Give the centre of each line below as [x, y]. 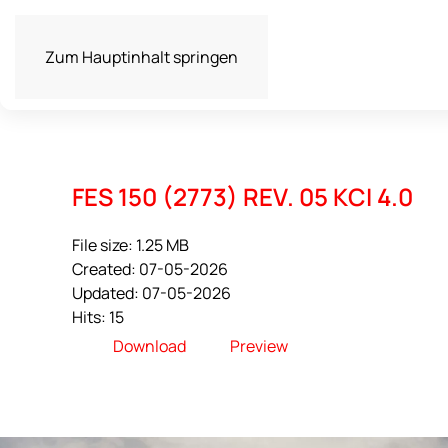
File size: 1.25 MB [130, 245]
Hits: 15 [98, 317]
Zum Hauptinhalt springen [141, 57]
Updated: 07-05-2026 [151, 293]
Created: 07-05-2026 [150, 269]
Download [149, 346]
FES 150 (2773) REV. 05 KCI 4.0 [242, 196]
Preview [259, 346]
